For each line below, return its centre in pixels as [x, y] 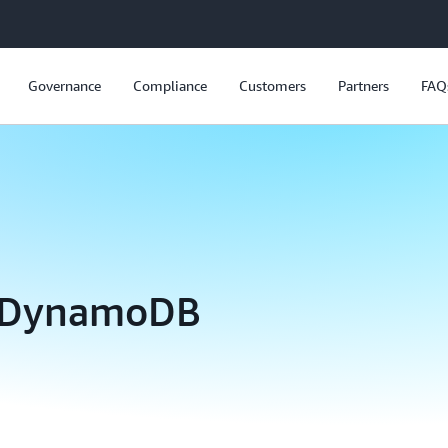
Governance [64, 85]
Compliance [169, 85]
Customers [272, 85]
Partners [363, 85]
